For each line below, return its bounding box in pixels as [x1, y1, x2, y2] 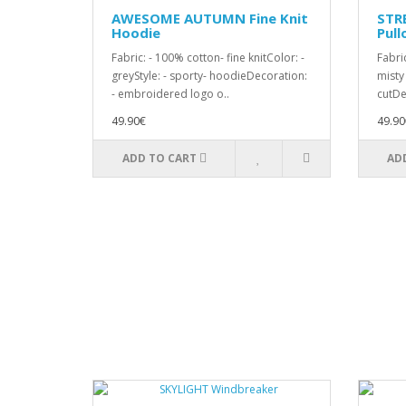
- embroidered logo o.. [111, 86, 229, 101]
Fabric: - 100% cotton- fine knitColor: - [111, 50, 304, 65]
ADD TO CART [121, 150, 197, 166]
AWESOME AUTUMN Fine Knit [111, 9, 308, 27]
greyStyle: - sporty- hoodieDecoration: [111, 68, 307, 83]
